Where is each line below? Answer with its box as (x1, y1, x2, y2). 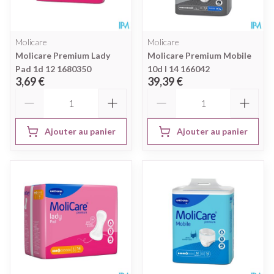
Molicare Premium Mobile (147, 50, 251, 61)
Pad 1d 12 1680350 (15, 63, 91, 74)
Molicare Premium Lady (15, 50, 110, 61)
